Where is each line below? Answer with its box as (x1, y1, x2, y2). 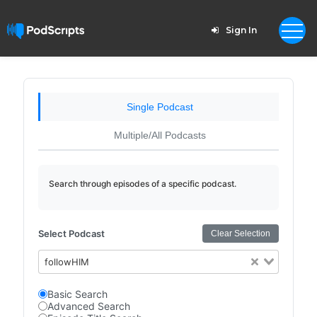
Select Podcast (38, 228, 105, 239)
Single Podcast (126, 101, 193, 113)
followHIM (45, 256, 90, 267)
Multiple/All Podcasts (113, 129, 206, 141)
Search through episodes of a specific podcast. (48, 178, 236, 189)
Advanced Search (47, 300, 130, 312)
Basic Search (47, 288, 108, 300)
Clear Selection (211, 229, 271, 238)
